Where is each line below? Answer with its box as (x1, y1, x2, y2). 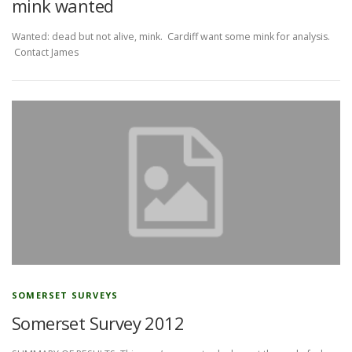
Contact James (12, 46, 83, 60)
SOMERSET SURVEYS (12, 289, 119, 302)
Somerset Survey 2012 (12, 311, 184, 335)
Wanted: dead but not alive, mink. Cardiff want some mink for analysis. (12, 30, 330, 44)
